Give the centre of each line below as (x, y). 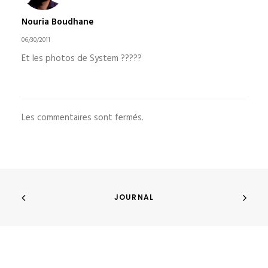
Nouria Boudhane (58, 22)
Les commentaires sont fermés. (83, 118)
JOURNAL (134, 197)
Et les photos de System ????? (82, 59)
